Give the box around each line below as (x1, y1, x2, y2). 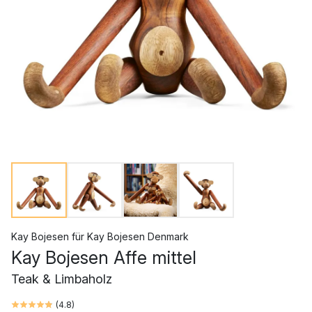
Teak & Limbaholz (11, 271, 112, 286)
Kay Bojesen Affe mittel (11, 247, 196, 268)
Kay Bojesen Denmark (87, 230, 189, 242)
